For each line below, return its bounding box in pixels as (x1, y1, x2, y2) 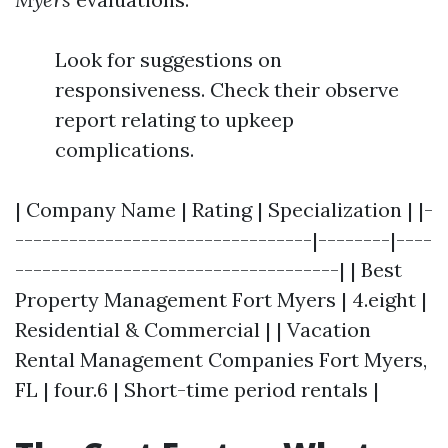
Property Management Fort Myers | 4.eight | (15, 287, 427, 312)
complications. (55, 137, 194, 162)
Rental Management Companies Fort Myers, (15, 347, 427, 372)
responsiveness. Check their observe (55, 77, 399, 102)
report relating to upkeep (55, 107, 294, 132)
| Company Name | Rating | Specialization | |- (15, 197, 433, 222)
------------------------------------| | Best (15, 257, 402, 282)
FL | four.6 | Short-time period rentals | (15, 377, 379, 402)
